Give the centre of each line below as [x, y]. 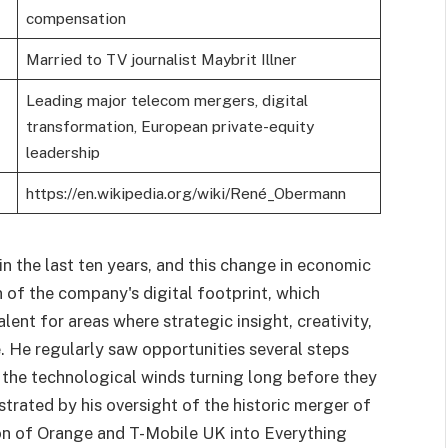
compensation [75, 18]
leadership [62, 152]
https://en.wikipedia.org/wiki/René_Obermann [185, 193]
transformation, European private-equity [169, 126]
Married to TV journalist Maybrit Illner [161, 59]
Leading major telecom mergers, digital [166, 100]
